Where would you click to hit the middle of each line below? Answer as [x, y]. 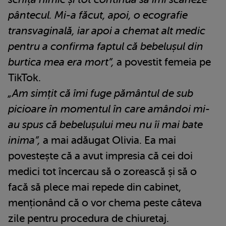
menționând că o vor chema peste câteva [105, 203]
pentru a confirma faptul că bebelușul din [106, 47]
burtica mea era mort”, [61, 62]
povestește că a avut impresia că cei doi [100, 156]
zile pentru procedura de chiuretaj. [89, 219]
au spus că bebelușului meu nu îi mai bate [105, 125]
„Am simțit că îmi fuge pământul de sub [101, 94]
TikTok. [24, 78]
